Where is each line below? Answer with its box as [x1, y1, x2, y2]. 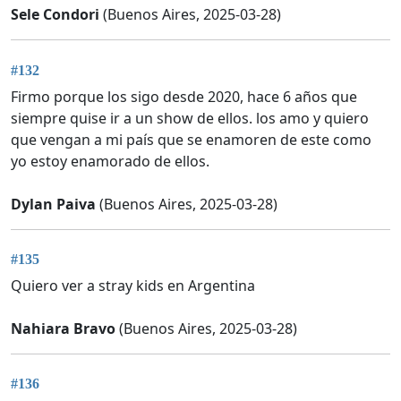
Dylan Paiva [11, 193, 96, 214]
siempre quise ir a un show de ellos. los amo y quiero [11, 107, 369, 128]
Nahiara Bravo [11, 318, 115, 338]
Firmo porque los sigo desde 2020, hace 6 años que [11, 86, 357, 107]
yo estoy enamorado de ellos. [11, 150, 209, 171]
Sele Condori [11, 4, 99, 25]
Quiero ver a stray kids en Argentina [11, 275, 255, 295]
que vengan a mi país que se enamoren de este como [11, 129, 371, 149]
